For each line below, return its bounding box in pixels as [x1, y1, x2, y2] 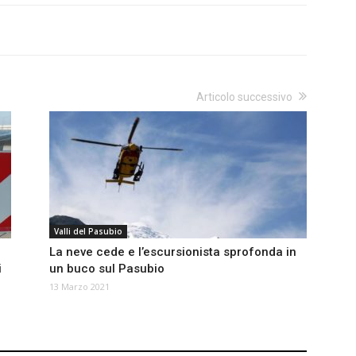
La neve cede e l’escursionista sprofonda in [49, 245, 296, 260]
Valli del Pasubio [54, 226, 122, 238]
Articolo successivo [196, 91, 292, 104]
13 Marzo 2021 [49, 281, 110, 293]
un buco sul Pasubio [49, 261, 164, 277]
